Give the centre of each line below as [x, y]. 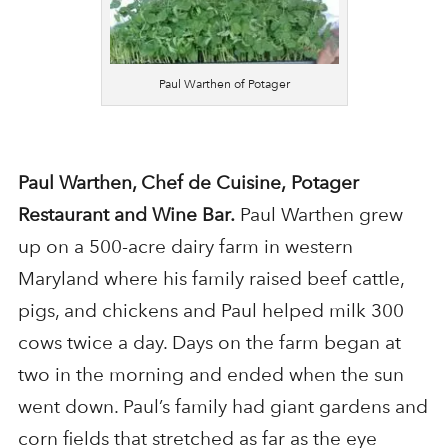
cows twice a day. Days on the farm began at [209, 343]
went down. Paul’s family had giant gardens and [222, 407]
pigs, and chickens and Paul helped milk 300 [210, 311]
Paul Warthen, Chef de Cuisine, [151, 183]
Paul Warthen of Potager [224, 83]
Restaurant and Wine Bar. [126, 215]
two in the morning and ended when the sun [210, 375]
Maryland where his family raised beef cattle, [210, 279]
